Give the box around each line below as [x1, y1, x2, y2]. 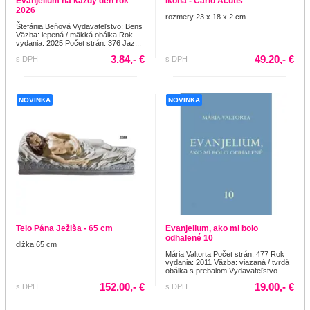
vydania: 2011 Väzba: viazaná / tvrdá [165, 257, 289, 266]
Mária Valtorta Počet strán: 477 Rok [165, 249, 284, 258]
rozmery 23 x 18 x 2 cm [165, 12, 246, 21]
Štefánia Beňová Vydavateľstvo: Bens [16, 21, 143, 30]
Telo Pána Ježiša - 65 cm [16, 223, 113, 233]
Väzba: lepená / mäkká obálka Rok [16, 30, 133, 39]
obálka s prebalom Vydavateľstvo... [165, 266, 284, 275]
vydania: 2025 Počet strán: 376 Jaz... [16, 38, 141, 47]
